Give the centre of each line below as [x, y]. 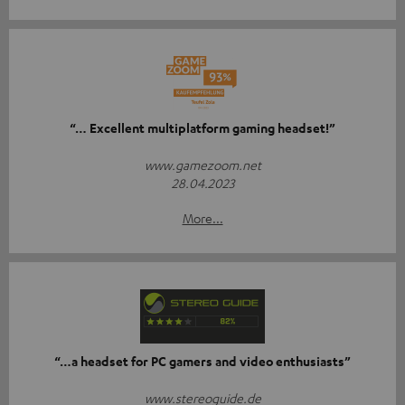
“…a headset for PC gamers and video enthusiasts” [202, 361]
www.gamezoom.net [202, 164]
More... [202, 217]
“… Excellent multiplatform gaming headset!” [202, 127]
